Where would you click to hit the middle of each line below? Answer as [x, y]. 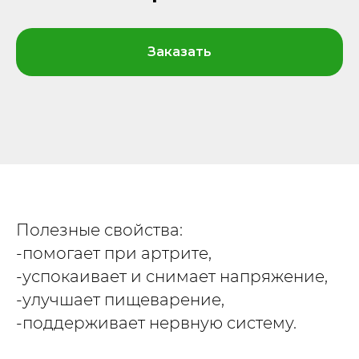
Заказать [179, 51]
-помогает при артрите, [114, 253]
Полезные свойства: [99, 230]
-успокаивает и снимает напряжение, [172, 276]
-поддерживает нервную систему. [156, 323]
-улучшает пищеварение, [120, 299]
